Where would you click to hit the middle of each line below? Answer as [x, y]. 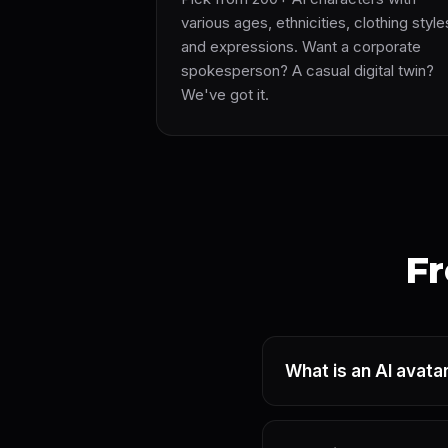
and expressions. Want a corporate [301, 46]
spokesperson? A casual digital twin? [307, 70]
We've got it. [225, 94]
